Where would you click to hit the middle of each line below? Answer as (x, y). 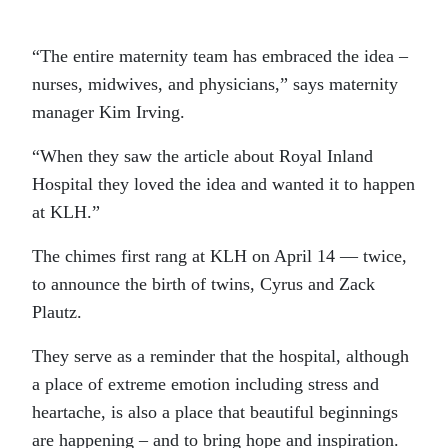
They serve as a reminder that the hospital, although (220, 356)
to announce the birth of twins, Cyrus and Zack (203, 284)
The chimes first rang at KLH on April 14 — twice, (219, 256)
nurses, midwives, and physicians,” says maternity (215, 84)
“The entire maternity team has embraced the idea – (220, 56)
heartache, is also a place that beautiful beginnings (215, 412)
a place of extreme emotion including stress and (205, 384)
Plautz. (57, 312)
